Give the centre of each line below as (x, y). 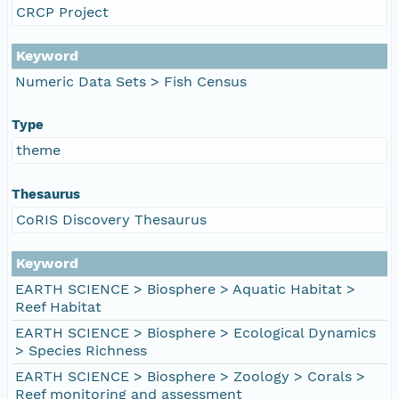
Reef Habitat (58, 306)
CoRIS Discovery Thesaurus (111, 219)
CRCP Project (62, 12)
